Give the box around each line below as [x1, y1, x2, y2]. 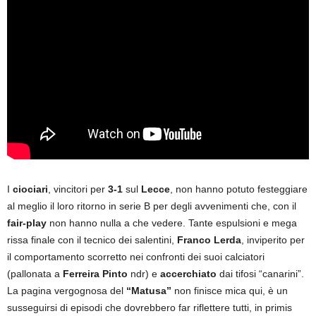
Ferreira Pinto [63, 268, 128, 280]
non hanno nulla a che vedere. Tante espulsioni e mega [49, 217, 297, 229]
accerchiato [160, 268, 217, 280]
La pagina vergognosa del [7, 285, 126, 297]
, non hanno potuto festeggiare [170, 183, 308, 195]
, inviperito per [241, 234, 305, 246]
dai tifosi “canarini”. [217, 268, 304, 280]
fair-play [7, 217, 49, 229]
